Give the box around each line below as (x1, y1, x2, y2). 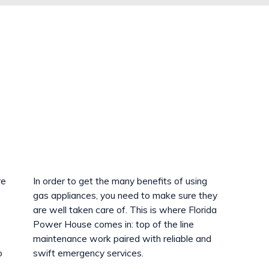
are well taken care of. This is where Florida (32, 204, 217, 216)
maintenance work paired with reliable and (32, 232, 211, 245)
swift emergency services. (32, 247, 144, 259)
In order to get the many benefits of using (32, 175, 207, 187)
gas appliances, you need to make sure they (32, 189, 217, 202)
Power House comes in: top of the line (32, 218, 194, 231)
